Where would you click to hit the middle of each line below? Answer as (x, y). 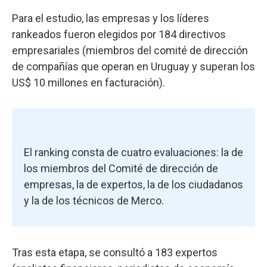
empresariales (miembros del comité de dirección (130, 51)
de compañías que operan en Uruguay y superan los (133, 67)
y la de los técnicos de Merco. (94, 201)
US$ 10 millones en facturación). (89, 83)
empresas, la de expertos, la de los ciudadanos (133, 185)
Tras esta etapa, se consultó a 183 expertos (115, 253)
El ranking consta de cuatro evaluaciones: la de (133, 153)
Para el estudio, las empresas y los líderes (111, 18)
